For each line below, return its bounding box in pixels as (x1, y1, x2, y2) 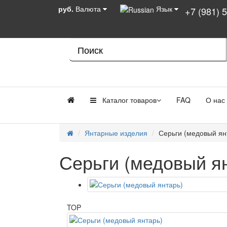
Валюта (75, 4, 101, 14)
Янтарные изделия (85, 128, 147, 138)
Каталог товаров (96, 95, 157, 105)
